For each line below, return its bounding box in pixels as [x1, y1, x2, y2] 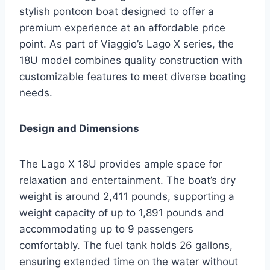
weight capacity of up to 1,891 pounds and [19, 206, 224, 219]
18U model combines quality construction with [19, 54, 242, 66]
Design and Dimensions [19, 122, 139, 134]
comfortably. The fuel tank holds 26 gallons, [19, 239, 233, 251]
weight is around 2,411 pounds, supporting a [19, 190, 234, 202]
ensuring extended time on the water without [19, 255, 238, 268]
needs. [19, 86, 52, 99]
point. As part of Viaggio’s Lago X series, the [19, 37, 234, 50]
